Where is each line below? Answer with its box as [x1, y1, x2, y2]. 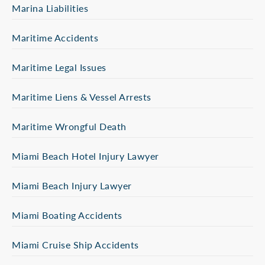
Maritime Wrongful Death [12, 119, 127, 133]
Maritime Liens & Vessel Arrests [12, 90, 151, 104]
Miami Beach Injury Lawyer [12, 179, 132, 192]
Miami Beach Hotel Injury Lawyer [12, 149, 159, 163]
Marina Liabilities [12, 1, 88, 15]
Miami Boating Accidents [12, 208, 122, 222]
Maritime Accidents [12, 31, 98, 44]
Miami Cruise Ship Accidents [12, 238, 139, 251]
